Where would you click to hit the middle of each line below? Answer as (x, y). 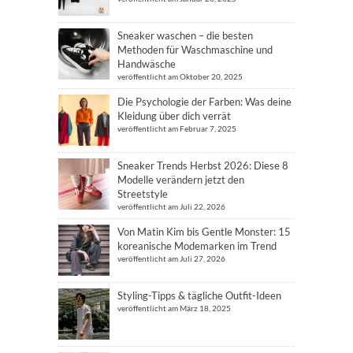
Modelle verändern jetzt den (181, 180)
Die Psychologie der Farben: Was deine (204, 102)
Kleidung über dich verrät (174, 116)
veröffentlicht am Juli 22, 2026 (171, 206)
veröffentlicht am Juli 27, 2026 (171, 258)
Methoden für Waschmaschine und (195, 50)
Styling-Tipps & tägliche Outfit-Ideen (199, 295)
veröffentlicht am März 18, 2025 (174, 308)
